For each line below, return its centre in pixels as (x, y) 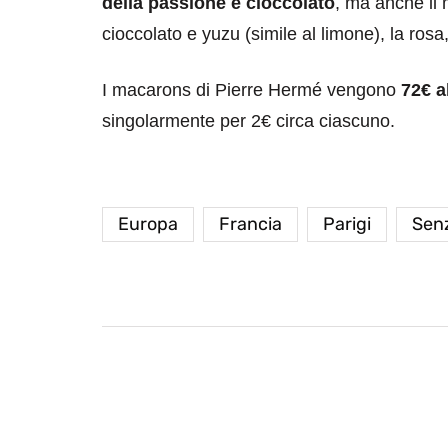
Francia (250, 223)
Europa (148, 223)
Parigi (347, 223)
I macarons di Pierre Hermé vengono (249, 89)
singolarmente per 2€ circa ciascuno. (248, 120)
